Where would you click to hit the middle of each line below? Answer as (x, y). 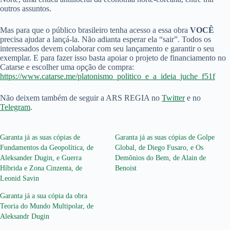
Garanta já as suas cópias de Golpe (165, 138)
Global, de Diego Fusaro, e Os (159, 148)
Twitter (173, 98)
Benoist (126, 168)
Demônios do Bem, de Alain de (160, 158)
